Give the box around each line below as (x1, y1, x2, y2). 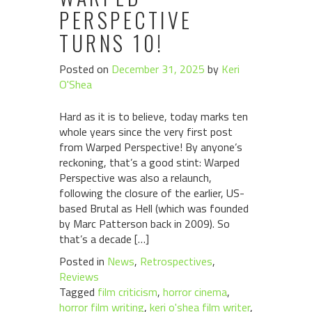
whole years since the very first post (59, 123, 233, 140)
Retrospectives (140, 253, 212, 270)
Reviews (59, 268, 99, 285)
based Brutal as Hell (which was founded (59, 200, 249, 217)
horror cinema (163, 283, 227, 300)
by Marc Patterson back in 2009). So (59, 215, 230, 232)
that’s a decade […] (59, 231, 149, 247)
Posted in (59, 253, 107, 270)
